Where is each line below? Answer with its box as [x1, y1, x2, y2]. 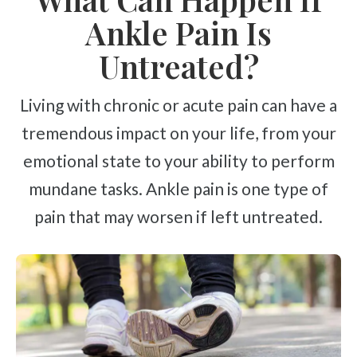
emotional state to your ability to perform [22, 151, 335, 171]
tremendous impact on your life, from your [21, 123, 336, 143]
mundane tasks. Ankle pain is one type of [29, 178, 328, 199]
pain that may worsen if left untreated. [34, 206, 323, 227]
